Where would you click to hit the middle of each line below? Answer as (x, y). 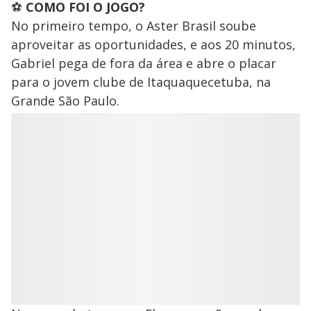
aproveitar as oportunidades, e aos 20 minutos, (153, 44)
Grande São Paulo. (65, 101)
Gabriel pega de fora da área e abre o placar (144, 63)
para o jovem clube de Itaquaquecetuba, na (141, 82)
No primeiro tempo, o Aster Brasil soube (134, 26)
